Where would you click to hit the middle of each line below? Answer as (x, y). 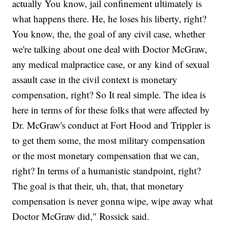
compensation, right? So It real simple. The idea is (109, 94)
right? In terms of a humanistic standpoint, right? (107, 170)
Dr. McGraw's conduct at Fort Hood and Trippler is (111, 125)
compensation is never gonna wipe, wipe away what (113, 201)
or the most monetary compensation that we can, (106, 155)
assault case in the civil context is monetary (95, 79)
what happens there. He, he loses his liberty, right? (109, 18)
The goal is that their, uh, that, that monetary (98, 185)
